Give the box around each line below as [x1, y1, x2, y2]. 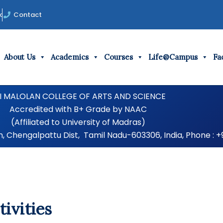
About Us [3, 52, 35, 62]
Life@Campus [148, 52, 198, 62]
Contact [13, 9, 42, 19]
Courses [104, 52, 133, 62]
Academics [50, 52, 89, 62]
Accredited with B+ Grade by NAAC [9, 104, 147, 115]
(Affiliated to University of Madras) [10, 116, 145, 128]
